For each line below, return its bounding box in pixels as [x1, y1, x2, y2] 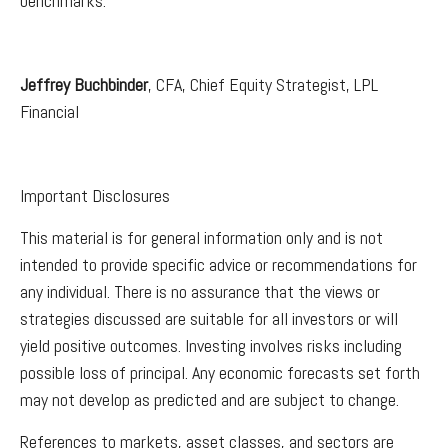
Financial [20, 99, 79, 123]
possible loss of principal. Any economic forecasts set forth [20, 360, 420, 384]
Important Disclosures [20, 183, 170, 207]
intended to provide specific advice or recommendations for [20, 252, 417, 276]
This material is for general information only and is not [20, 225, 383, 249]
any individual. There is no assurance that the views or [20, 279, 380, 303]
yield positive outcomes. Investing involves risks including [20, 333, 402, 357]
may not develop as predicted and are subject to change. [20, 387, 399, 411]
